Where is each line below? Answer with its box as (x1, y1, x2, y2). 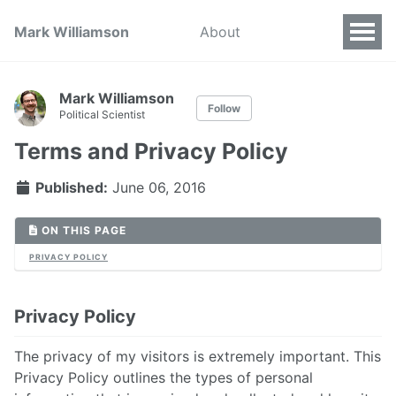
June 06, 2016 (112, 179, 206, 196)
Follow (208, 102, 240, 115)
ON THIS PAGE (38, 223, 126, 237)
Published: (32, 179, 108, 196)
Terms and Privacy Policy (14, 138, 288, 164)
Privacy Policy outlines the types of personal (14, 368, 313, 386)
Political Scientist (59, 108, 145, 121)
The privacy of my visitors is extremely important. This (14, 346, 381, 365)
